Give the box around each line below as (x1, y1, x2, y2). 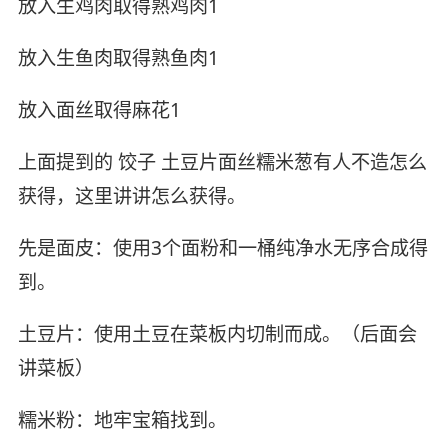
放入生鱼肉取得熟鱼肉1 (17, 45, 219, 72)
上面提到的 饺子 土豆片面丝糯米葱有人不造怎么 (17, 149, 427, 176)
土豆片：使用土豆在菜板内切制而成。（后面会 (17, 320, 417, 347)
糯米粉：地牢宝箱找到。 (17, 406, 227, 433)
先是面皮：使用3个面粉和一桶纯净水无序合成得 (17, 234, 428, 261)
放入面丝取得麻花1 (17, 97, 181, 124)
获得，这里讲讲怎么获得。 (17, 183, 246, 210)
